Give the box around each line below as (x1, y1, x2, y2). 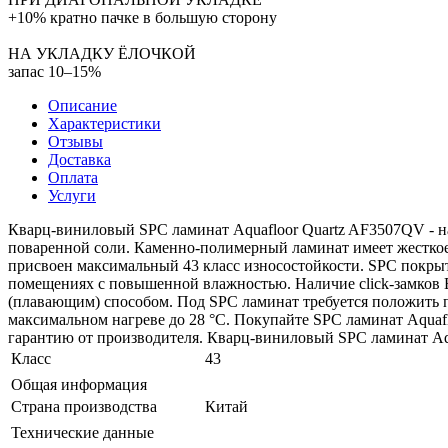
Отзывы (48, 132, 103, 150)
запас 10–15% (8, 62, 101, 80)
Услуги (48, 186, 96, 204)
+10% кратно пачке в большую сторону (8, 8, 277, 26)
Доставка (48, 150, 111, 168)
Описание (48, 96, 117, 114)
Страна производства (11, 397, 157, 415)
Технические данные (11, 423, 154, 441)
